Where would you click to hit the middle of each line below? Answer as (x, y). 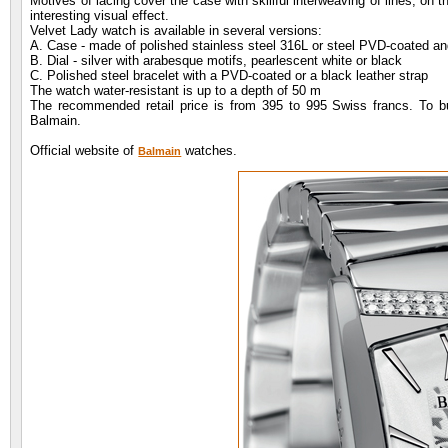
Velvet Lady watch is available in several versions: (176, 31)
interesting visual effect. (100, 16)
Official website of (84, 151)
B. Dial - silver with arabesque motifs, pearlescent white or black (216, 61)
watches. (209, 151)
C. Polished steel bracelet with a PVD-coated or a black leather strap (229, 76)
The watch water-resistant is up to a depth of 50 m (176, 91)
